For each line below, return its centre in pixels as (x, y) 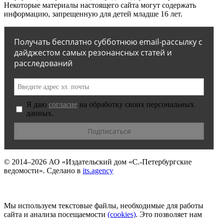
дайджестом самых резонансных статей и (93, 53)
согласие (63, 105)
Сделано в (64, 171)
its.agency (98, 171)
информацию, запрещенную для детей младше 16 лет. (93, 14)
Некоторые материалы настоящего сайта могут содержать (100, 5)
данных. (40, 113)
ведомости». (24, 171)
